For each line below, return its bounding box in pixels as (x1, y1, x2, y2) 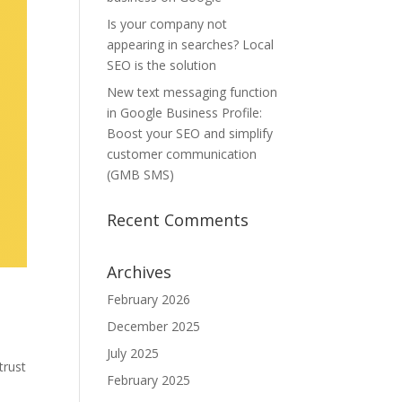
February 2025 (107, 371, 191, 389)
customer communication (107, 145, 258, 162)
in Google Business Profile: (107, 104, 263, 121)
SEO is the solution (107, 57, 217, 74)
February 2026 (107, 291, 191, 308)
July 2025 (107, 345, 160, 362)
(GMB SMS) (107, 166, 175, 183)
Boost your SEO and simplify (107, 125, 274, 142)
